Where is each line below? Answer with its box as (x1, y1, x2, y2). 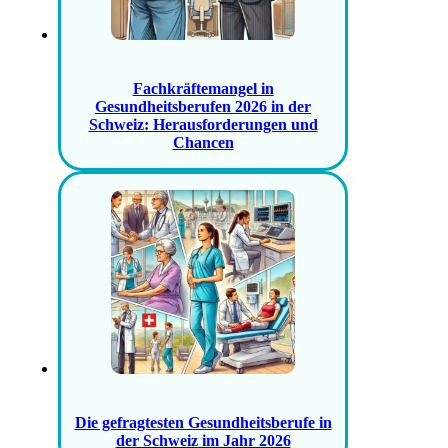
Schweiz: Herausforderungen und (88, 116, 318, 134)
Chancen (172, 134, 234, 152)
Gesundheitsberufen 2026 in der (95, 98, 311, 116)
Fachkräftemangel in (132, 80, 274, 98)
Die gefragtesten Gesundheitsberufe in (74, 414, 332, 432)
